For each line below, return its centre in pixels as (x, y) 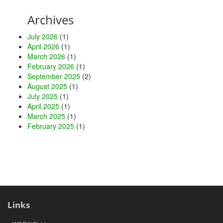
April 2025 (43, 106)
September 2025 (54, 76)
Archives (51, 20)
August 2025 (47, 86)
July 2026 (43, 36)
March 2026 (46, 56)
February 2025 (51, 126)
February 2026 (51, 66)
